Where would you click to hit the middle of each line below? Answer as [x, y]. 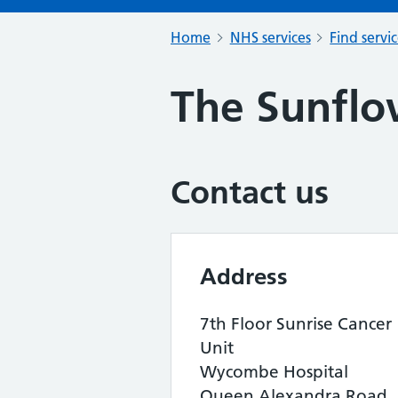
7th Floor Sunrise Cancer [296, 324]
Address [244, 276]
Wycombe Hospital [274, 372]
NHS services [270, 37]
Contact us [250, 192]
